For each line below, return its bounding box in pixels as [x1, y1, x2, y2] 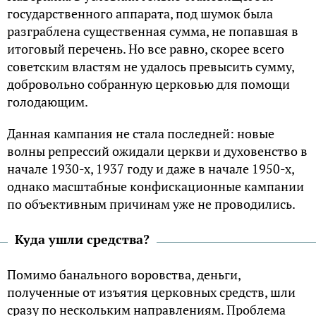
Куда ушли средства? [15, 230, 150, 248]
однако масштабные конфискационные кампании [7, 177, 304, 195]
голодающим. [7, 92, 88, 110]
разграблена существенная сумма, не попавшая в [7, 22, 298, 39]
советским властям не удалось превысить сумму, [7, 57, 294, 75]
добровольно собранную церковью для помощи [7, 75, 290, 92]
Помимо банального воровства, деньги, [7, 265, 241, 283]
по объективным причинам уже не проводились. [7, 195, 296, 212]
